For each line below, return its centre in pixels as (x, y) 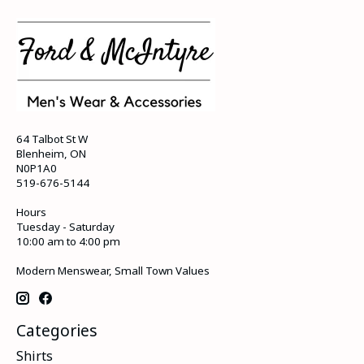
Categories (57, 330)
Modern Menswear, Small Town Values (113, 271)
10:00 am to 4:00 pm (68, 242)
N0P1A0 (37, 169)
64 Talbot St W (52, 139)
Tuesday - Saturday (65, 227)
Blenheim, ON (51, 154)
